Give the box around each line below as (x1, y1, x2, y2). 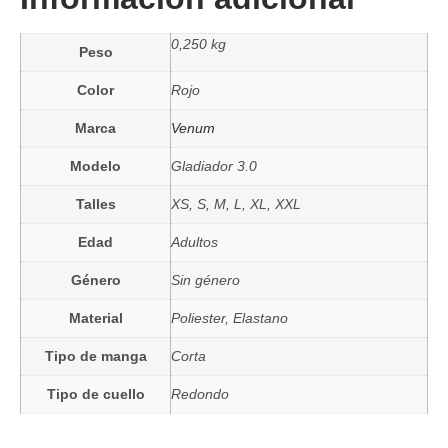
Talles (75, 196, 116, 213)
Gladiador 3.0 (171, 158, 257, 175)
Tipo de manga (44, 348, 147, 365)
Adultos (171, 234, 218, 251)
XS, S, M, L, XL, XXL (171, 196, 301, 213)
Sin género (171, 272, 240, 289)
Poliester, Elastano (171, 310, 288, 327)
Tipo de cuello (46, 386, 145, 403)
